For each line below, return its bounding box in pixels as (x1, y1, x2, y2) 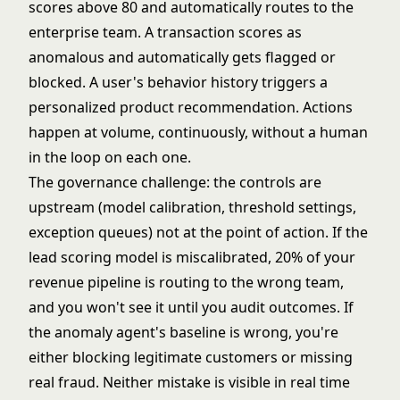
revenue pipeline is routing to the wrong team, (29, 272, 344, 292)
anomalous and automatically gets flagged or (29, 47, 336, 67)
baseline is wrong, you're (166, 322, 338, 342)
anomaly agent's (54, 322, 166, 342)
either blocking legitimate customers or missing (29, 347, 353, 367)
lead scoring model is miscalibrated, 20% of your (29, 247, 355, 267)
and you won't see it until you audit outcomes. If (29, 297, 354, 317)
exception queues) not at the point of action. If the (29, 222, 368, 242)
